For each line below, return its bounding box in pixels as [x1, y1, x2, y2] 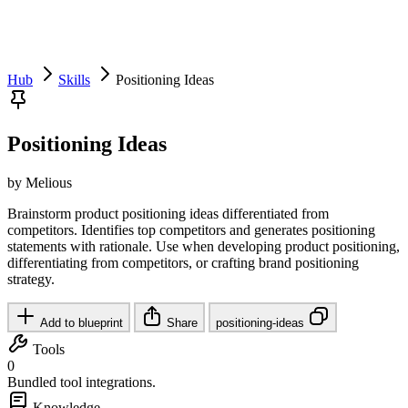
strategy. [7, 270, 55, 287]
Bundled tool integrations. [7, 373, 156, 390]
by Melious [7, 174, 72, 190]
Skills [58, 72, 90, 87]
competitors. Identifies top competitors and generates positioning [7, 221, 375, 238]
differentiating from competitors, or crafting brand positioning [7, 254, 359, 270]
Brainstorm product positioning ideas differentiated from [7, 205, 329, 221]
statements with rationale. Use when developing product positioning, [7, 238, 400, 254]
